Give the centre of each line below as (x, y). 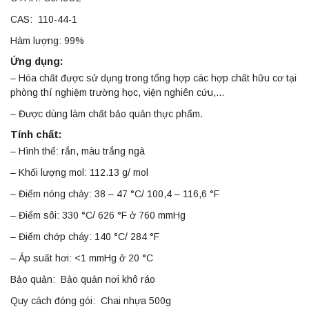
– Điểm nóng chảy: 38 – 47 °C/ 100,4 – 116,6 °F (115, 194)
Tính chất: (36, 134)
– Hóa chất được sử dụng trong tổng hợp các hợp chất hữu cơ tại (153, 78)
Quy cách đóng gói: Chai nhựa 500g (91, 301)
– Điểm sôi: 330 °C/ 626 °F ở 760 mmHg (98, 216)
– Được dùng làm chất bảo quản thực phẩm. (107, 114)
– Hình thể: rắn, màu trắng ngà (78, 151)
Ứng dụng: (37, 61)
